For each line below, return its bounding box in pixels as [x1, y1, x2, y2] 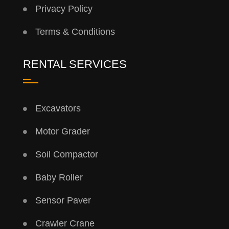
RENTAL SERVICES [22, 58, 127, 71]
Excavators [35, 103, 81, 114]
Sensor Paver [35, 195, 91, 206]
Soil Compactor [35, 149, 98, 160]
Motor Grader [35, 126, 90, 137]
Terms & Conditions [35, 27, 115, 37]
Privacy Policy [35, 4, 93, 14]
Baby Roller [35, 172, 83, 183]
